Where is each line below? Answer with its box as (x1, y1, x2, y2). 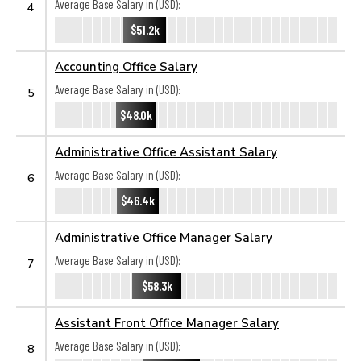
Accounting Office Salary (55, 59, 197, 73)
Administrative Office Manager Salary (55, 230, 272, 244)
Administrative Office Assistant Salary (55, 144, 277, 159)
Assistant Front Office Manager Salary (55, 315, 279, 330)
